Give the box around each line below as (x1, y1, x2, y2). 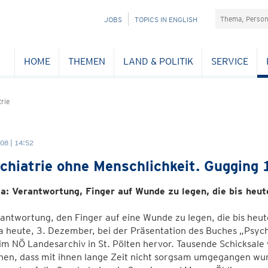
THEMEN (68, 55, 105, 67)
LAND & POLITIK (123, 55, 193, 67)
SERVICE (211, 55, 248, 67)
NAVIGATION (79, 14, 119, 23)
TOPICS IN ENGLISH (135, 15, 197, 24)
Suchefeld (215, 9, 258, 20)
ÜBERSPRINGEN (79, 28, 131, 36)
